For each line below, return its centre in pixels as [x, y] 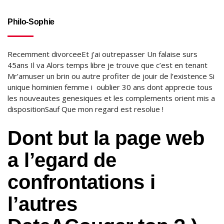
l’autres [42, 204]
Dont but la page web [106, 138]
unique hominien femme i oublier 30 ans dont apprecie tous [110, 87]
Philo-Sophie [31, 22]
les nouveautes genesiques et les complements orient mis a [111, 98]
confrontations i [84, 182]
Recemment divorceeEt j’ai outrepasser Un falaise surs [102, 54]
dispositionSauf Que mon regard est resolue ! [85, 109]
